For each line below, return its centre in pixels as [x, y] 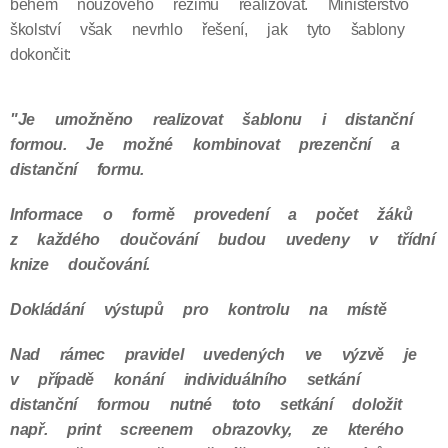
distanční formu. [77, 169]
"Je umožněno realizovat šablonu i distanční [211, 119]
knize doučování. [80, 264]
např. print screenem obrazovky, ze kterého [207, 429]
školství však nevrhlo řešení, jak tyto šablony [207, 29]
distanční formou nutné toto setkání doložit [206, 404]
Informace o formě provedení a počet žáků [211, 214]
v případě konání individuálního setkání [185, 379]
